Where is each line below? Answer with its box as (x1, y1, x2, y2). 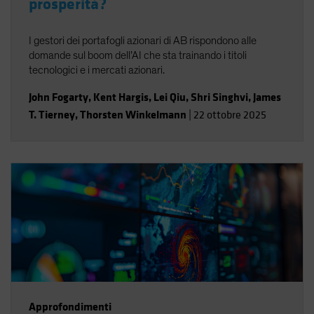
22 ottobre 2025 (193, 108, 266, 122)
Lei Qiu (153, 90, 186, 104)
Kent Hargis (93, 90, 149, 104)
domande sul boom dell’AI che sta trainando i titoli (29, 50, 247, 61)
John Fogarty (29, 90, 88, 104)
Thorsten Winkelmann (80, 107, 186, 122)
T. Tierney (29, 107, 75, 122)
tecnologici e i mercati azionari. (29, 64, 165, 76)
